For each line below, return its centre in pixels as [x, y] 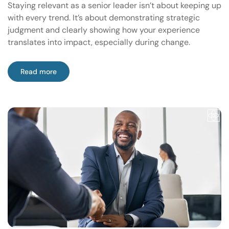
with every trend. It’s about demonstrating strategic [104, 17]
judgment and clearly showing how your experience [104, 30]
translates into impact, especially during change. [99, 42]
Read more [39, 71]
